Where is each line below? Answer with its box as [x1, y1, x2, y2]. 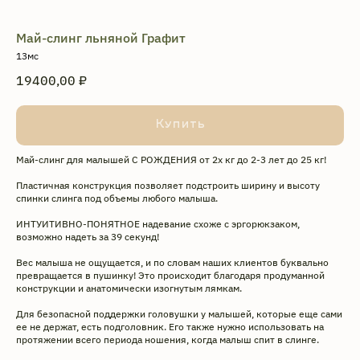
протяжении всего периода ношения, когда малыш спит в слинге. [16, 333, 319, 346]
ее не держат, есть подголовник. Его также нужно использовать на [16, 321, 324, 333]
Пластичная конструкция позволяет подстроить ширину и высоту [16, 179, 320, 192]
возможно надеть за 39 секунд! [16, 231, 159, 243]
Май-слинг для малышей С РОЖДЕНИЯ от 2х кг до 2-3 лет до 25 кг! [16, 153, 326, 166]
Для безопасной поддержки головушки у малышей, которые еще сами [16, 308, 342, 321]
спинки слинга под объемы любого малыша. [16, 192, 218, 205]
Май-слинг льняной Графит [16, 30, 186, 46]
